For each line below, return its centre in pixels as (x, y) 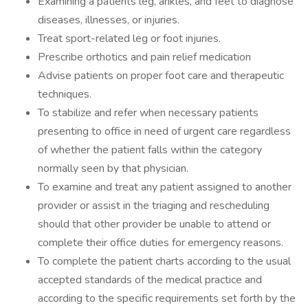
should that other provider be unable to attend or (154, 224)
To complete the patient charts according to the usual (164, 261)
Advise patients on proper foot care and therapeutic (161, 76)
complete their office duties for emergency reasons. (161, 243)
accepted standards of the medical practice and (150, 280)
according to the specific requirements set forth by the (167, 298)
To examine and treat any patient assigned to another (165, 187)
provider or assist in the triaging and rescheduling (154, 206)
